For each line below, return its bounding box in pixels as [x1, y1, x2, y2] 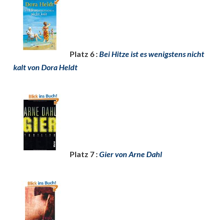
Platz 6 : [70, 49, 99, 58]
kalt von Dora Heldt [13, 62, 78, 72]
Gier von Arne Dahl [99, 149, 162, 159]
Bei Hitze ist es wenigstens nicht [99, 49, 204, 58]
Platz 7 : [70, 149, 99, 159]
